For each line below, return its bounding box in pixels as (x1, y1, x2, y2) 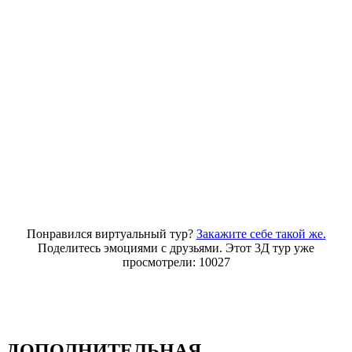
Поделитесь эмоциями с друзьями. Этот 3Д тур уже (38, 241, 314, 255)
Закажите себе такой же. (196, 227, 326, 241)
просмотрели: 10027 (122, 255, 230, 269)
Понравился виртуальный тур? (26, 227, 196, 241)
